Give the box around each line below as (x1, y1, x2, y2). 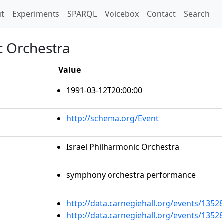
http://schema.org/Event (66, 113, 159, 124)
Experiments (12, 8, 59, 19)
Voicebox (105, 8, 139, 19)
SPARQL (67, 8, 97, 19)
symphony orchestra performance (66, 169, 196, 180)
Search (184, 8, 210, 19)
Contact (147, 8, 176, 19)
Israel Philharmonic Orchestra (66, 141, 179, 152)
